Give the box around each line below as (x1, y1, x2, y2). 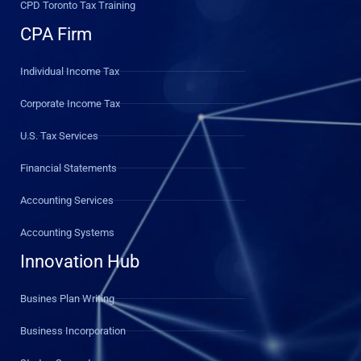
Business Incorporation (20, 324, 126, 337)
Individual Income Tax (20, 64, 119, 77)
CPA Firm (20, 23, 92, 44)
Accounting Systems (20, 226, 114, 239)
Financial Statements (20, 161, 117, 174)
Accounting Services (20, 193, 114, 206)
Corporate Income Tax (20, 97, 120, 110)
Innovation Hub (20, 251, 139, 272)
